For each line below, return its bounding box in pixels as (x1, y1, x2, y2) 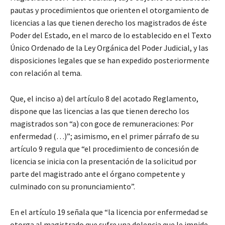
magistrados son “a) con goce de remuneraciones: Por (10, 119, 193, 129)
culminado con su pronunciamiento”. (10, 181, 135, 192)
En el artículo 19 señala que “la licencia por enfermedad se (10, 207, 208, 217)
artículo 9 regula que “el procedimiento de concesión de (10, 144, 199, 154)
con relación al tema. (10, 68, 82, 78)
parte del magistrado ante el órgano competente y (10, 169, 185, 179)
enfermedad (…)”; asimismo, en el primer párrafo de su (10, 131, 199, 142)
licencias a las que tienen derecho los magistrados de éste (10, 18, 207, 28)
